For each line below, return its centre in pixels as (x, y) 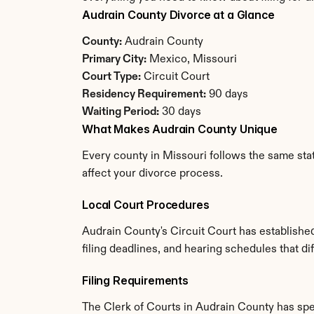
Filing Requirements (135, 280)
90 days (227, 95)
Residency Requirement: (144, 95)
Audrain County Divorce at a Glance (178, 15)
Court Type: (111, 77)
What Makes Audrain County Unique (180, 129)
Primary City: (114, 60)
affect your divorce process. (152, 174)
